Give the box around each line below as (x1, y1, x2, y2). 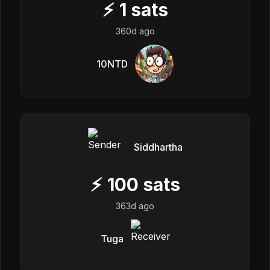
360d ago (115, 26, 155, 36)
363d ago (116, 201, 154, 211)
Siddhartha (133, 141, 183, 153)
